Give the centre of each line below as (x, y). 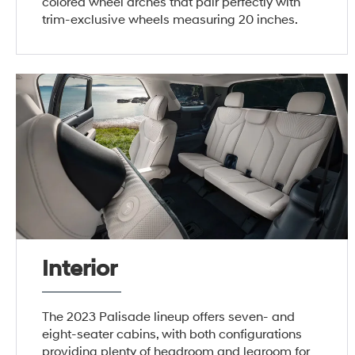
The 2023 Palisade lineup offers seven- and (169, 317)
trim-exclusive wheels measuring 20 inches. (170, 19)
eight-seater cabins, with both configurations (172, 334)
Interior (80, 269)
